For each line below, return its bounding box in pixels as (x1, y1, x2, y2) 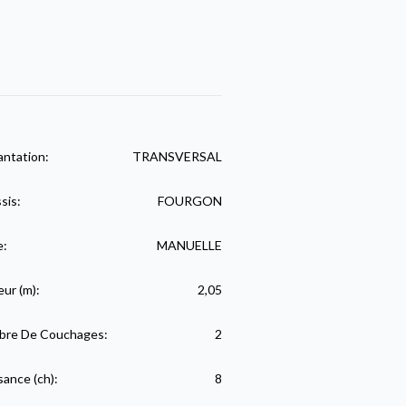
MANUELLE (156, 237, 222, 254)
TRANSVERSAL (131, 149, 222, 165)
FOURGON (157, 193, 222, 209)
